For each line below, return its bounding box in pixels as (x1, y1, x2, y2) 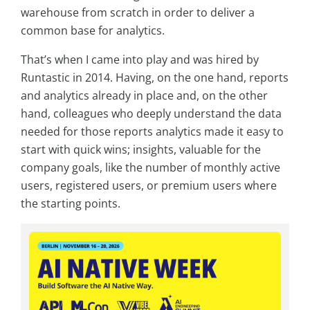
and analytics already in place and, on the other (21, 88, 268, 104)
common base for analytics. (21, 23, 165, 39)
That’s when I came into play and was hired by (21, 52, 259, 68)
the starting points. (21, 196, 120, 212)
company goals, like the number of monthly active (21, 160, 280, 176)
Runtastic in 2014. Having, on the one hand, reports (21, 70, 289, 86)
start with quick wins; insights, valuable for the (21, 142, 261, 158)
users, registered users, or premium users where (21, 178, 277, 194)
